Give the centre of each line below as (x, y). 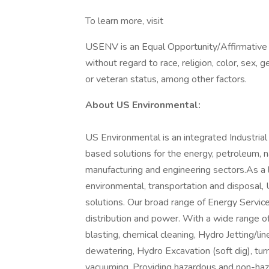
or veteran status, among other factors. (166, 79)
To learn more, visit (124, 21)
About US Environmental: (143, 105)
